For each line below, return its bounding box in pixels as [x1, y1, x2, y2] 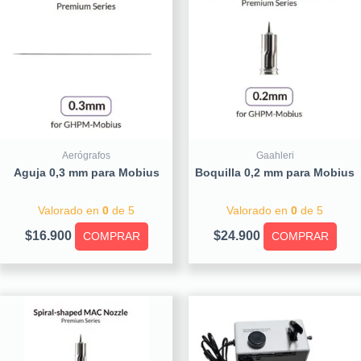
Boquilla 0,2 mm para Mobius [195, 166, 355, 179]
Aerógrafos [62, 150, 110, 161]
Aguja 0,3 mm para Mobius [13, 166, 160, 179]
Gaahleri [255, 150, 294, 161]
